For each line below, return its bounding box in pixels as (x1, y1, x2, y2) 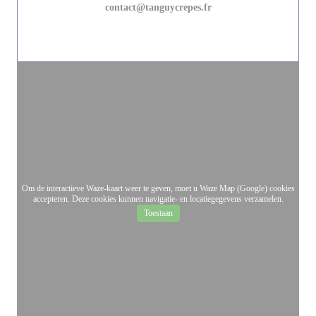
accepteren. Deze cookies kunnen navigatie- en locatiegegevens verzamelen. (32, 194, 284, 204)
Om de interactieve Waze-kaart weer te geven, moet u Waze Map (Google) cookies (21, 183, 295, 193)
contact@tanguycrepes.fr (104, 2, 212, 13)
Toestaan (143, 208, 173, 218)
